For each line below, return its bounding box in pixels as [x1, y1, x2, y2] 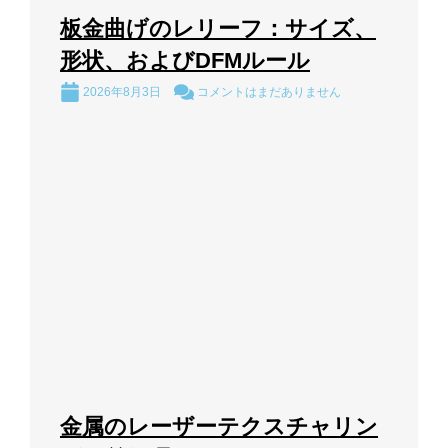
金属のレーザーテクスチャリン [60, 414, 378, 440]
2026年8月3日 [80, 84, 164, 99]
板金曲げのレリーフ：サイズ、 [60, 16, 376, 42]
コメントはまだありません [194, 84, 341, 99]
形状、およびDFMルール [60, 48, 310, 74]
